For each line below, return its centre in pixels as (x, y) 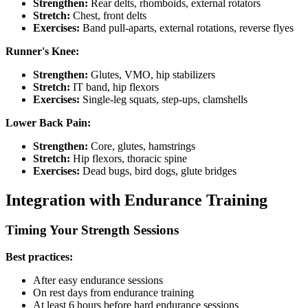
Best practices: (39, 257)
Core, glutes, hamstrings (142, 146)
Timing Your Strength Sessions (92, 230)
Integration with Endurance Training (136, 200)
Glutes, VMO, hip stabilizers (152, 74)
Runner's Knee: (42, 51)
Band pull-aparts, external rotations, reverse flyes (187, 27)
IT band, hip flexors (114, 87)
